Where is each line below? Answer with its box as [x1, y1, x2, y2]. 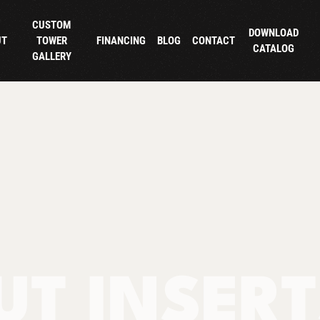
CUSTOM [32, 18, 71, 31]
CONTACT [191, 34, 235, 47]
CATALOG [252, 41, 294, 55]
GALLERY [31, 49, 71, 63]
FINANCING [96, 34, 146, 47]
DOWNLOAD [248, 26, 299, 39]
